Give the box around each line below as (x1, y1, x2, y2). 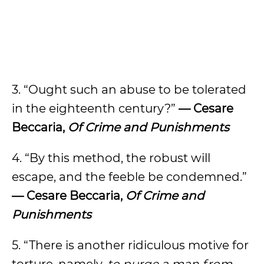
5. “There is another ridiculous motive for (12, 238, 249, 252)
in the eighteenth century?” (12, 101, 179, 115)
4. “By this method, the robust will (12, 151, 210, 165)
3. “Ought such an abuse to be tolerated (12, 82, 246, 97)
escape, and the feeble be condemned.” (12, 170, 247, 184)
